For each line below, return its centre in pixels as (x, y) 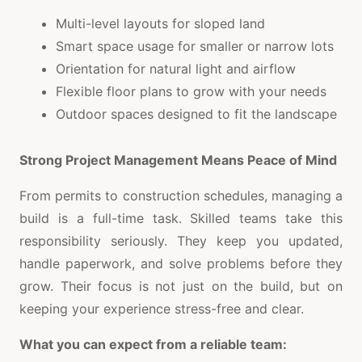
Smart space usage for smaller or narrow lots (195, 46)
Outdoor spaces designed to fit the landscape (196, 114)
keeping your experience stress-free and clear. (162, 309)
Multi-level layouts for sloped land (160, 24)
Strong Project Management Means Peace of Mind (178, 160)
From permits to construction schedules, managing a (181, 196)
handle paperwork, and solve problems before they (181, 264)
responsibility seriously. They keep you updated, (181, 241)
